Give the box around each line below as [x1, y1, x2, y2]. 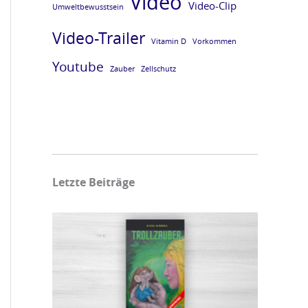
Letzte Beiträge [52, 174, 135, 190]
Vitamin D [151, 36, 186, 46]
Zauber [110, 63, 135, 74]
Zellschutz [141, 63, 176, 74]
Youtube [52, 57, 104, 75]
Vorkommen [192, 36, 236, 46]
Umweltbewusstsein [52, 1, 124, 12]
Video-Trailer [52, 26, 145, 49]
